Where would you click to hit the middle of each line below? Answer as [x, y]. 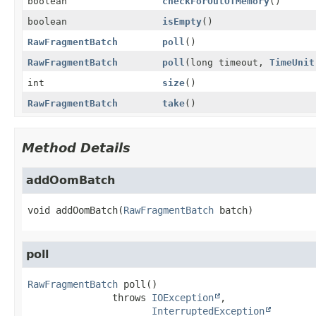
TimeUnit [292, 62]
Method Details [76, 147]
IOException [183, 297]
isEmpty [182, 21]
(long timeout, [227, 62]
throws [132, 297]
